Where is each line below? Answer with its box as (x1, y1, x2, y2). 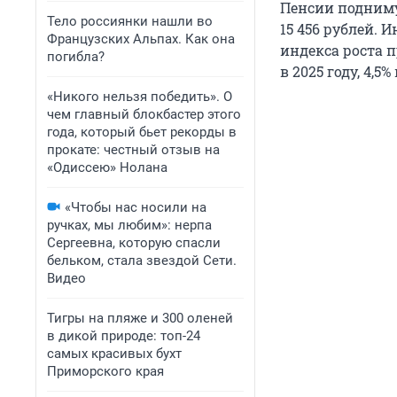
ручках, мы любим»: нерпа (47, 217, 212, 233)
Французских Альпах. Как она (47, 31, 235, 47)
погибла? (47, 49, 105, 65)
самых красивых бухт (47, 346, 182, 362)
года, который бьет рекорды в (47, 124, 237, 140)
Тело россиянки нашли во (47, 13, 213, 29)
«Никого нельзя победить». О (47, 89, 232, 105)
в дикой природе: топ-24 (47, 328, 200, 344)
